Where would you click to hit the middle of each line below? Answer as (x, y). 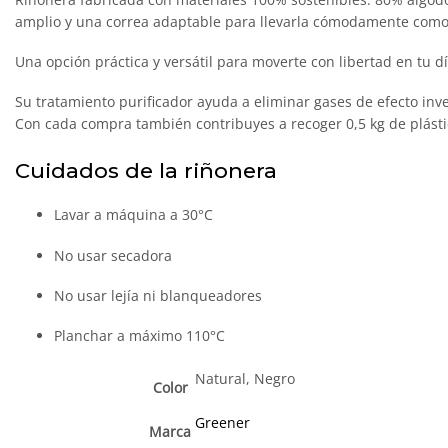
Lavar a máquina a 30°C (134, 215)
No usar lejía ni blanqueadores (158, 295)
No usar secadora (113, 255)
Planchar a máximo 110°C (140, 336)
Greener (222, 423)
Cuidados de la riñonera (146, 170)
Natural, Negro (245, 379)
